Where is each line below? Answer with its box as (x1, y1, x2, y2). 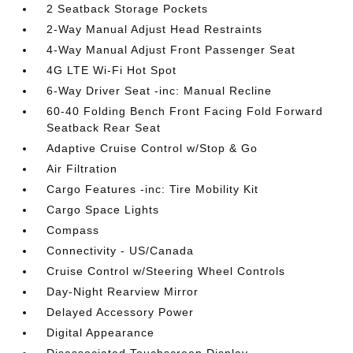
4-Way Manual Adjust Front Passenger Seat (46, 43, 296, 56)
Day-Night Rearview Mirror (46, 285, 199, 298)
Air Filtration (46, 162, 118, 175)
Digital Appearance (46, 326, 155, 339)
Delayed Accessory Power (46, 306, 195, 318)
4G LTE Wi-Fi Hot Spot (46, 64, 177, 76)
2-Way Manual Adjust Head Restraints (46, 23, 263, 35)
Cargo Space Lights (46, 203, 160, 216)
